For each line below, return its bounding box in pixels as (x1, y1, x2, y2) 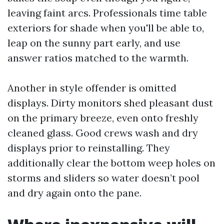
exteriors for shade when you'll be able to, (7, 21, 204, 34)
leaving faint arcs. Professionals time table (7, 6, 207, 19)
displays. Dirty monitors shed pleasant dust (7, 96, 213, 109)
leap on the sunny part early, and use (7, 36, 180, 49)
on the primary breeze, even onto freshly (7, 111, 198, 124)
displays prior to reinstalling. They (7, 141, 170, 154)
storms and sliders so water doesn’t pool (7, 171, 199, 184)
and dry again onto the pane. (7, 186, 141, 199)
